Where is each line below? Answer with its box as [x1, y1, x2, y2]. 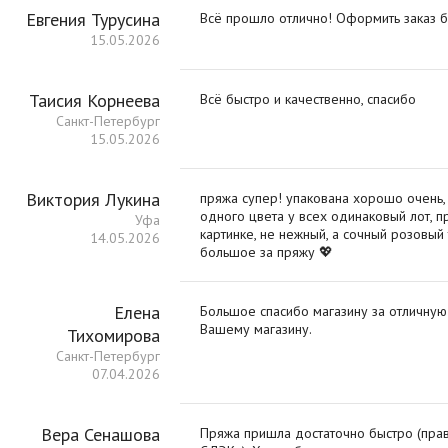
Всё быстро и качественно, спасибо [200, 90, 416, 108]
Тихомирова [67, 324, 160, 347]
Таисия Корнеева [29, 89, 160, 112]
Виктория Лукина [26, 188, 160, 211]
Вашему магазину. [200, 320, 312, 338]
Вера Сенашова [41, 423, 160, 446]
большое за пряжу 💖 [200, 243, 333, 261]
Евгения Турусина [26, 8, 160, 31]
